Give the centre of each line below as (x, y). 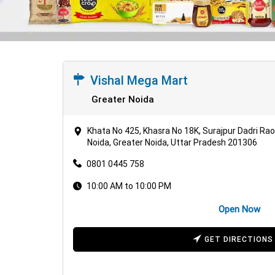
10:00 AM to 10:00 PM (129, 186)
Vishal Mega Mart (139, 80)
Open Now (239, 209)
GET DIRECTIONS (239, 239)
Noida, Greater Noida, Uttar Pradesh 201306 (172, 142)
